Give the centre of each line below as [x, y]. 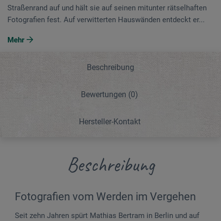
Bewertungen [105, 94]
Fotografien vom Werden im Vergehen [105, 196]
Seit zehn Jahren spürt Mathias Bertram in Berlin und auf [107, 215]
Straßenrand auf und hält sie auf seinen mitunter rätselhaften [107, 8]
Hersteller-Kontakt [110, 121]
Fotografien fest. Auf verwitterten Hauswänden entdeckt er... [106, 19]
